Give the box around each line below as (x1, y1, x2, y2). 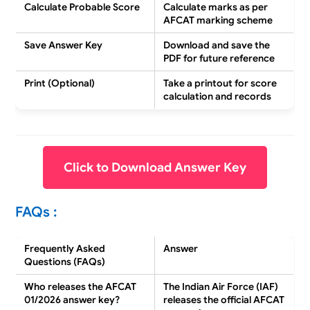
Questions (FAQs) (24, 255, 106, 268)
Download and (163, 38, 232, 51)
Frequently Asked (24, 241, 106, 255)
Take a (163, 76, 195, 89)
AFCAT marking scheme (163, 13, 273, 26)
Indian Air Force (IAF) (182, 280, 279, 293)
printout (194, 76, 233, 89)
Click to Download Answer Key (64, 159, 246, 175)
